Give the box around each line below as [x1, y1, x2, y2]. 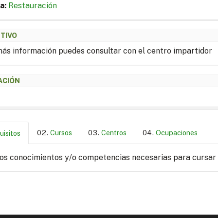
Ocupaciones [156, 128, 198, 137]
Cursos [50, 128, 72, 137]
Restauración [8, 1, 57, 11]
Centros [101, 128, 127, 137]
